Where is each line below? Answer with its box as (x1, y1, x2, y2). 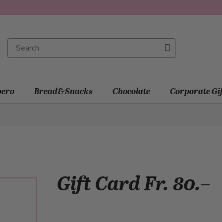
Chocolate (112, 86, 150, 96)
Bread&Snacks (34, 86, 93, 96)
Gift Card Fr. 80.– (57, 172, 211, 195)
